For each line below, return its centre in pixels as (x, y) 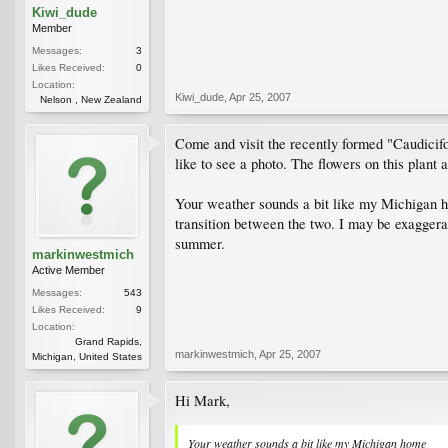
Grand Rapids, (108, 341)
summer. (200, 243)
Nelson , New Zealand (91, 99)
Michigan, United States (87, 356)
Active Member (68, 269)
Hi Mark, (202, 400)
